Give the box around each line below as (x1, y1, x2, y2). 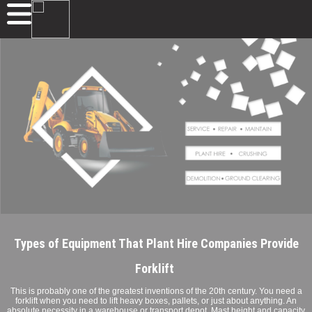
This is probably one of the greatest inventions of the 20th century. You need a (10, 286, 302, 296)
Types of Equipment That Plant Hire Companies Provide (13, 236, 299, 251)
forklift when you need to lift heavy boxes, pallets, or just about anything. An (15, 295, 297, 306)
